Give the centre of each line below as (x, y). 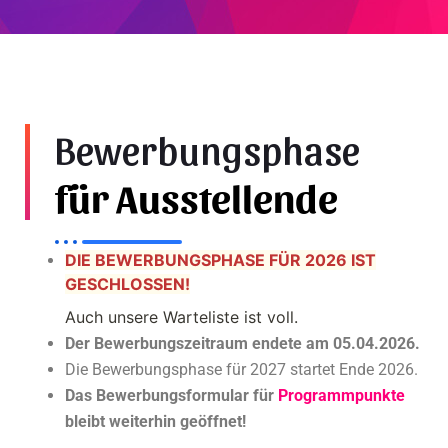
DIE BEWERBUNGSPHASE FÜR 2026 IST (220, 260)
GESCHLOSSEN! (127, 284)
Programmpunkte (341, 396)
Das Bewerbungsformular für (171, 396)
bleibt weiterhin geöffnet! (155, 422)
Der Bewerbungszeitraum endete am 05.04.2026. (242, 344)
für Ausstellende (196, 196)
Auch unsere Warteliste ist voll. (181, 317)
